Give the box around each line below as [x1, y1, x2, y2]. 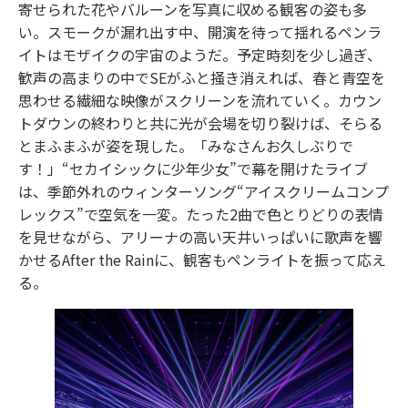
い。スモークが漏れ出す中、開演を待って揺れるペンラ [18, 20, 382, 43]
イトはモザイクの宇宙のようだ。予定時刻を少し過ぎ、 [18, 43, 382, 66]
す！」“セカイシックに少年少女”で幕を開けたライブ [18, 157, 368, 179]
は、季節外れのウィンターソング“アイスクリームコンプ [18, 179, 389, 202]
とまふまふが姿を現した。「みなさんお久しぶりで [18, 134, 353, 157]
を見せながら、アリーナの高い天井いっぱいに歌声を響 [18, 225, 382, 248]
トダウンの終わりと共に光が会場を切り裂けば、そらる [18, 111, 382, 134]
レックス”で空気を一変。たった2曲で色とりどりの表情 [18, 202, 383, 225]
